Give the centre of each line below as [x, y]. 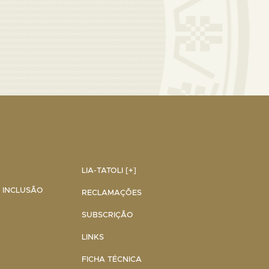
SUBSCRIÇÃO [107, 215]
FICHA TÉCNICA [112, 259]
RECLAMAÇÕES [112, 193]
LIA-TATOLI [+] [109, 171]
